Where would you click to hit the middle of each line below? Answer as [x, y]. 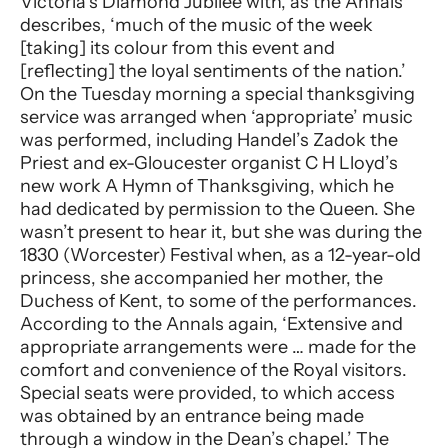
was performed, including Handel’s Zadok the [209, 140]
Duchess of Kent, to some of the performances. [218, 301]
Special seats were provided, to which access [207, 393]
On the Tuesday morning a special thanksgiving [217, 94]
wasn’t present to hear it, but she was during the [221, 232]
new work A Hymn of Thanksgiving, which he [207, 186]
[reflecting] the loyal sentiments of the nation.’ [213, 71]
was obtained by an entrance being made [192, 416]
